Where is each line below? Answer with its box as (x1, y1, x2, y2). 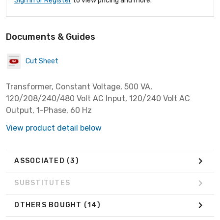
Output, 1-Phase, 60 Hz (6, 105, 92, 115)
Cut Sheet (26, 57, 58, 66)
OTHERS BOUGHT (14, 201, 84, 210)
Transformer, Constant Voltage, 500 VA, (6, 82, 152, 91)
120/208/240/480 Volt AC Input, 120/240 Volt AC (6, 93, 190, 103)
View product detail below (6, 123, 102, 133)
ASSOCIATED (14, 157, 67, 165)
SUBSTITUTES (14, 179, 70, 188)
